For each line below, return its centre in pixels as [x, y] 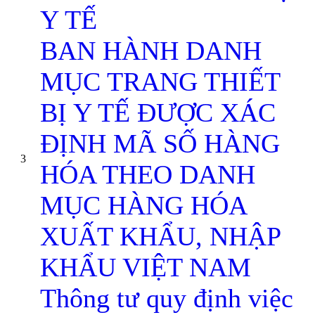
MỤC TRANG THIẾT [160, 82]
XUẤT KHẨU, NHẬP [160, 236]
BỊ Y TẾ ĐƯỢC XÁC [158, 112]
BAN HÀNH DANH [151, 51]
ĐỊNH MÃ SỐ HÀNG [160, 143]
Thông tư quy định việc [167, 298]
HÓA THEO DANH [148, 174]
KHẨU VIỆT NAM [146, 267]
